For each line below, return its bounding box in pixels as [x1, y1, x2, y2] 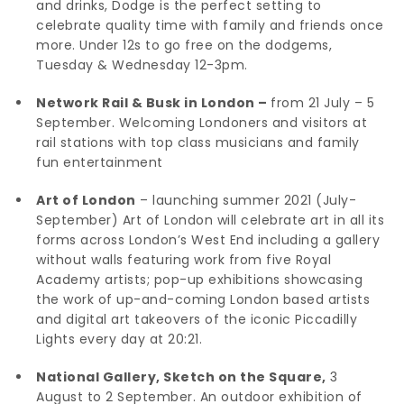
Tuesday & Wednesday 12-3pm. [36, 55, 248, 74]
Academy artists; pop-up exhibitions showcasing [36, 270, 363, 289]
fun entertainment [36, 152, 163, 171]
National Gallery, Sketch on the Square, [36, 367, 326, 386]
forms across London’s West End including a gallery [36, 230, 380, 249]
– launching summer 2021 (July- [135, 190, 356, 209]
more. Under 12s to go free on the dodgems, [36, 35, 332, 54]
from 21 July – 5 [271, 93, 374, 112]
